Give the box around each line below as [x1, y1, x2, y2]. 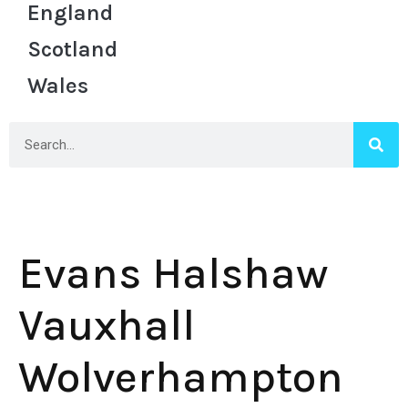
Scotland [27, 36, 117, 62]
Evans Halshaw [18, 248, 328, 299]
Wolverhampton [18, 352, 343, 403]
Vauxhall [18, 300, 195, 351]
